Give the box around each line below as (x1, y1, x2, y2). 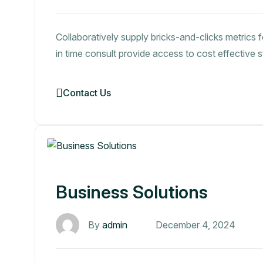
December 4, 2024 (156, 219, 235, 231)
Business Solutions (56, 181, 208, 203)
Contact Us (63, 86, 111, 99)
